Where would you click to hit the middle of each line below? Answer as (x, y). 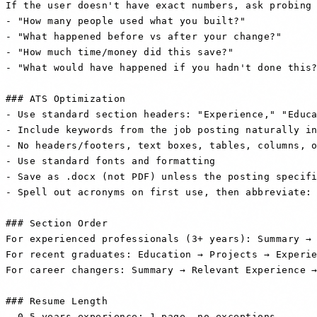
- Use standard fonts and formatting (111, 161)
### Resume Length (57, 301)
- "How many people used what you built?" (126, 21)
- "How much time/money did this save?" (120, 52)
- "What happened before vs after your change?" (144, 36)
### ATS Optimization (66, 98)
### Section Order (57, 223)
